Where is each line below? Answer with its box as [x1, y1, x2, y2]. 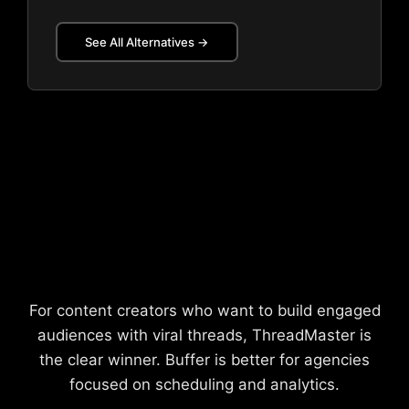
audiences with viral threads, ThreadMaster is [37, 326, 372, 344]
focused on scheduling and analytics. [69, 375, 340, 393]
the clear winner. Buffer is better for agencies [39, 351, 370, 369]
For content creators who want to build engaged [28, 301, 381, 320]
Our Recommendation [72, 254, 337, 285]
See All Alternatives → [85, 34, 209, 49]
